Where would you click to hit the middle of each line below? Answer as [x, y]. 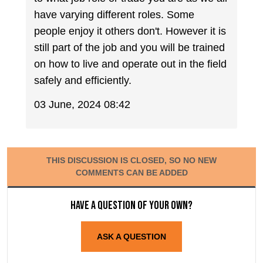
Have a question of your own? [131, 205]
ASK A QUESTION [131, 236]
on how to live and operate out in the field [131, 64]
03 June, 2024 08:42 [82, 104]
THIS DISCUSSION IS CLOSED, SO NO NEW [131, 160]
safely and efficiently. [83, 81]
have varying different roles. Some [114, 15]
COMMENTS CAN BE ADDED [131, 172]
